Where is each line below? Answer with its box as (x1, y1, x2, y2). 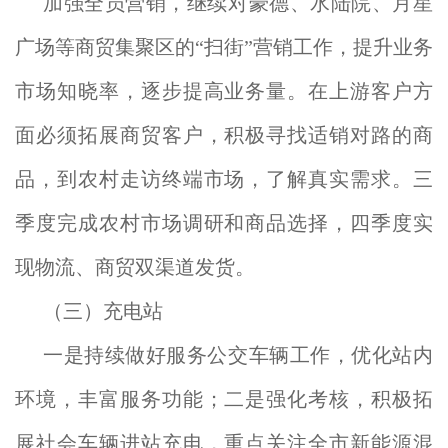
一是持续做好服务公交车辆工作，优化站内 (43, 344, 433, 366)
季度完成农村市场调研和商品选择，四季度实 (15, 212, 433, 234)
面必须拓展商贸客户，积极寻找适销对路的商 (15, 124, 433, 146)
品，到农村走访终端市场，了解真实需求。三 (15, 168, 433, 190)
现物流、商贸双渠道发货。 (15, 256, 255, 278)
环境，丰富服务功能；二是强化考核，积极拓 (15, 388, 433, 410)
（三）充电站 (43, 300, 163, 322)
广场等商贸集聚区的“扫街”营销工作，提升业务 (15, 36, 433, 58)
